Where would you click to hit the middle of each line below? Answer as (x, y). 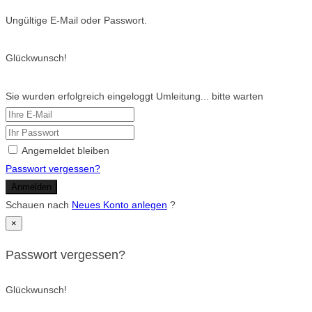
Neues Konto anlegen (119, 204)
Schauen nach (39, 204)
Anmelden (31, 187)
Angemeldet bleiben (65, 150)
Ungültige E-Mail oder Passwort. (76, 20)
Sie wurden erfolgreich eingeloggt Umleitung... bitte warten (134, 96)
